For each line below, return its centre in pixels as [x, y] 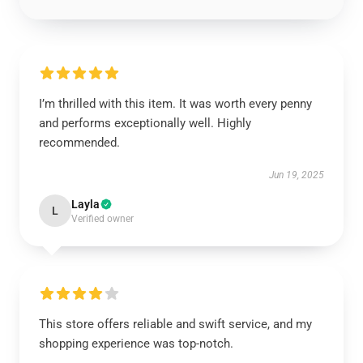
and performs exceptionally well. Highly [145, 123]
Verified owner [102, 219]
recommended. [79, 143]
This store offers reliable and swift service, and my [175, 324]
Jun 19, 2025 [297, 175]
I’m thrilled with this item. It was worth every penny [175, 104]
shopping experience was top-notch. [136, 344]
